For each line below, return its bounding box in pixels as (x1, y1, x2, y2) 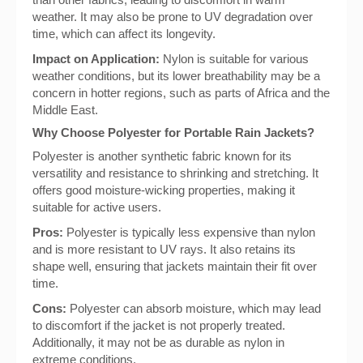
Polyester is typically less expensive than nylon (63, 225, 315, 239)
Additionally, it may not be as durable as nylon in (32, 335, 284, 349)
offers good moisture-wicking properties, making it (32, 183, 295, 197)
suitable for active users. (32, 200, 161, 214)
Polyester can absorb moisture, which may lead (66, 301, 321, 315)
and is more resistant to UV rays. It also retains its (32, 242, 296, 256)
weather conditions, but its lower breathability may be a (32, 69, 320, 83)
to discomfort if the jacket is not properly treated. (32, 318, 285, 332)
